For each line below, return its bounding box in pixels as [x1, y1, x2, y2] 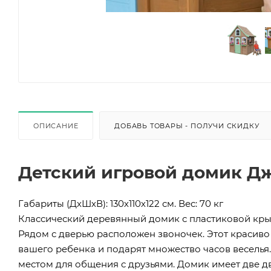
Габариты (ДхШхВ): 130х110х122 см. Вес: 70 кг [18, 197, 223, 209]
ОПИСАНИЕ [33, 121, 79, 130]
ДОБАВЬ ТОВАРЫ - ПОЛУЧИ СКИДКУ [114, 121, 260, 130]
